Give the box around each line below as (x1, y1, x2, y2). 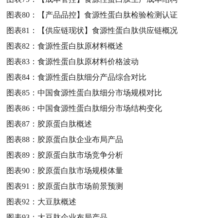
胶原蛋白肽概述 (37, 119, 92, 128)
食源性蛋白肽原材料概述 (37, 41, 124, 50)
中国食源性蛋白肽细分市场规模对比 (37, 88, 163, 97)
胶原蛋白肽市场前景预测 (37, 182, 124, 190)
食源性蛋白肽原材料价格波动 (37, 57, 139, 66)
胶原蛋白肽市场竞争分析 (37, 150, 124, 159)
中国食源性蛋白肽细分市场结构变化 (37, 104, 163, 112)
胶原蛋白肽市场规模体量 (37, 166, 124, 175)
